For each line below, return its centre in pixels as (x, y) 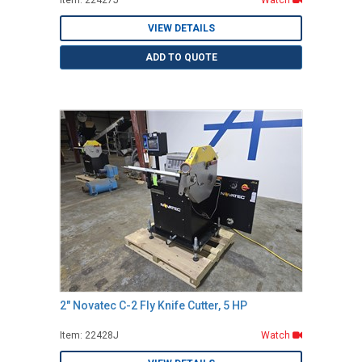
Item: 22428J (89, 336)
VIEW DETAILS (181, 29)
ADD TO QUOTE (181, 58)
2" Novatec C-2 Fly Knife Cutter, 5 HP (154, 306)
